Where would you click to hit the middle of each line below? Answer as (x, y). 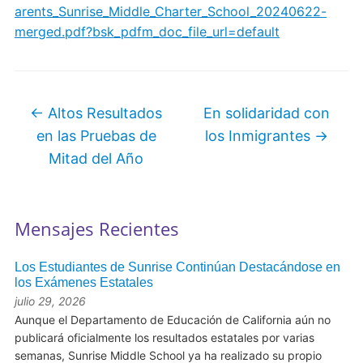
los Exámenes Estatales (83, 283)
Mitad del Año (96, 159)
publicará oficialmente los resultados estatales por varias (164, 338)
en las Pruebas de (96, 136)
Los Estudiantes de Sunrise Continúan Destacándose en (177, 267)
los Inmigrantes (260, 136)
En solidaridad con (267, 113)
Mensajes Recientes (96, 229)
